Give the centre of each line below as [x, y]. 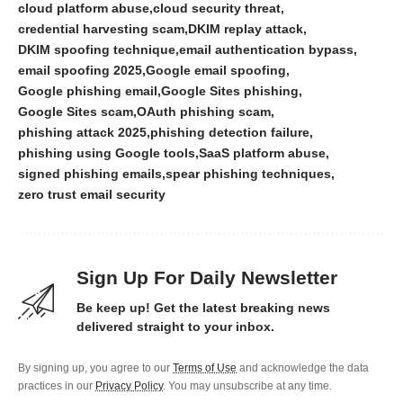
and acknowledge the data [303, 368]
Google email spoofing [216, 71]
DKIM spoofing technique [97, 50]
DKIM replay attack [246, 29]
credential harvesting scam [101, 29]
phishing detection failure [230, 133]
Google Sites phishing [230, 91]
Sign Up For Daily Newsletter [207, 278]
